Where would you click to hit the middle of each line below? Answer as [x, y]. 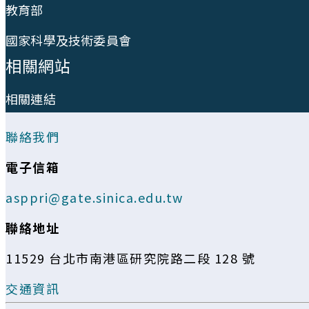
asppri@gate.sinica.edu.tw [94, 197]
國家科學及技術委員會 [68, 40]
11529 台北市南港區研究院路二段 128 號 [130, 258]
